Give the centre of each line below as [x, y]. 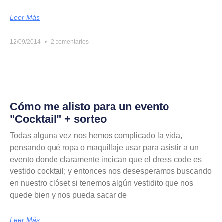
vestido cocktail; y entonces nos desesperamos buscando [111, 171]
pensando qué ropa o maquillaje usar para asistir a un [104, 147]
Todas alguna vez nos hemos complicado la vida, [96, 136]
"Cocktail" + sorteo [58, 119]
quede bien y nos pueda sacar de [68, 195]
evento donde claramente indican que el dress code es [106, 159]
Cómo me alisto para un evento [89, 106]
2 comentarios [69, 42]
